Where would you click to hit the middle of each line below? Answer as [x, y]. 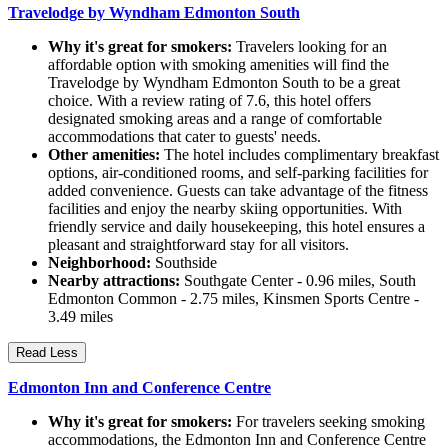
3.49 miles [80, 317]
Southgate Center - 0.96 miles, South [298, 281]
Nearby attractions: [114, 281]
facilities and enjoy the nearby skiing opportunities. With [225, 209]
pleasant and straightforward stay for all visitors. [198, 245]
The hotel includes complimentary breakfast [299, 155]
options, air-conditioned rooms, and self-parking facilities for [238, 173]
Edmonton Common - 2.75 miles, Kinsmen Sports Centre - [233, 299]
